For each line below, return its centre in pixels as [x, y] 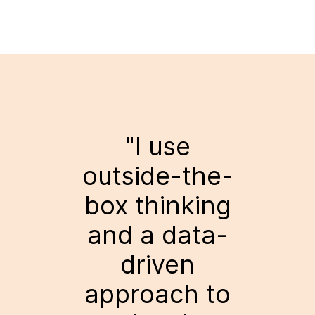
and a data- [157, 235]
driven [157, 265]
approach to [157, 294]
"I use [157, 147]
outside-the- [157, 176]
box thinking [157, 206]
